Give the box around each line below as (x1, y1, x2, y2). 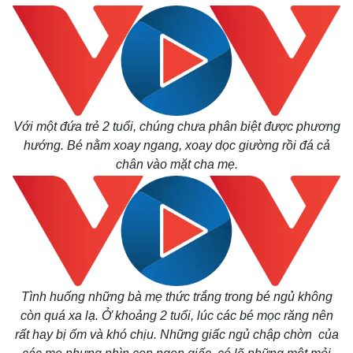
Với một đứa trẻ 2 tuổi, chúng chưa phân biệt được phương (13, 120, 340, 133)
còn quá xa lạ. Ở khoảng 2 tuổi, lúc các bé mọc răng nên (20, 309, 333, 322)
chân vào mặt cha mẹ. (115, 158, 238, 171)
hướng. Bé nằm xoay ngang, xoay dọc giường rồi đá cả (23, 139, 330, 152)
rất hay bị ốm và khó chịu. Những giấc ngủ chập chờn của (14, 328, 339, 341)
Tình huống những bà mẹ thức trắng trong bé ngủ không (20, 290, 333, 303)
